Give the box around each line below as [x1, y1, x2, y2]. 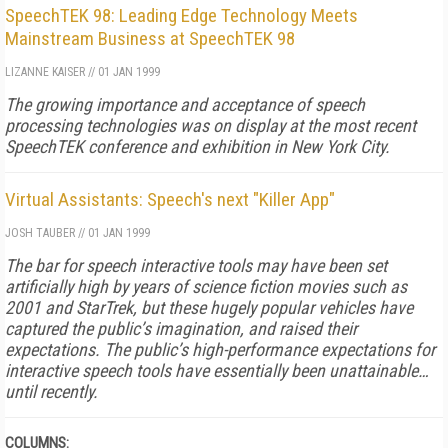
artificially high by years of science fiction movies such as [5, 276, 407, 297]
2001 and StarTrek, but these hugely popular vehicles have [5, 297, 413, 318]
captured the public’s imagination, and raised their [5, 318, 357, 339]
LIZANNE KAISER [5, 65, 85, 79]
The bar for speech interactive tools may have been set [5, 255, 387, 276]
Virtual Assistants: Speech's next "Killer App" [5, 188, 335, 211]
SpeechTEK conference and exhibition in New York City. [5, 136, 390, 157]
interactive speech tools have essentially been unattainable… [5, 360, 429, 381]
